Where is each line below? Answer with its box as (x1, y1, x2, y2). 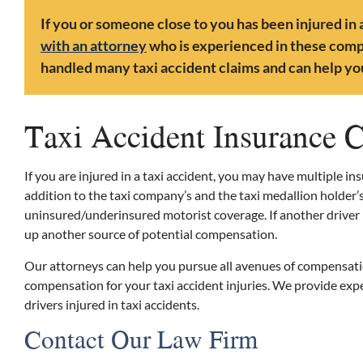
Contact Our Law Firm (24, 320, 258, 358)
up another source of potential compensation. (24, 226, 277, 242)
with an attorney (41, 36, 147, 55)
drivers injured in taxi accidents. (24, 296, 199, 312)
